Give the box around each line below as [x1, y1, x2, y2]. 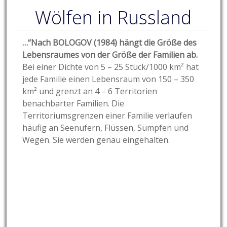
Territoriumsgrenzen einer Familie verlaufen [22, 110, 193, 122]
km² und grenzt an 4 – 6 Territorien [22, 86, 158, 97]
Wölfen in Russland [35, 5, 192, 30]
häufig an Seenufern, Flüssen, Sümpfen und [22, 122, 189, 134]
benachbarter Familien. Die [22, 98, 125, 109]
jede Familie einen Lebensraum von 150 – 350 [22, 73, 195, 85]
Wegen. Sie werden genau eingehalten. [22, 134, 170, 146]
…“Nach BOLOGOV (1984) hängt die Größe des [22, 37, 197, 49]
